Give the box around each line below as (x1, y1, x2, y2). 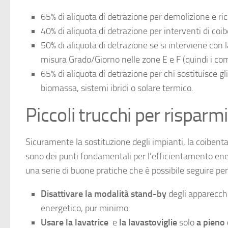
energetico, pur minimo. (41, 203, 130, 214)
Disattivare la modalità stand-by (41, 188, 166, 200)
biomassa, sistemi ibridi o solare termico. (41, 82, 193, 94)
